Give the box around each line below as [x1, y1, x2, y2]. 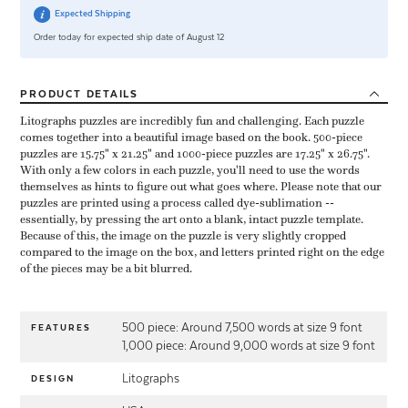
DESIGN [31, 372, 76, 383]
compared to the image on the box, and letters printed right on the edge [20, 244, 385, 260]
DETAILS [86, 87, 138, 100]
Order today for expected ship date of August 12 [34, 31, 225, 42]
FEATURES [31, 321, 92, 332]
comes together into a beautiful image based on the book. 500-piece [20, 129, 363, 145]
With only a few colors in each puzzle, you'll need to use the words [20, 162, 361, 178]
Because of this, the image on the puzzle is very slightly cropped [20, 228, 347, 243]
